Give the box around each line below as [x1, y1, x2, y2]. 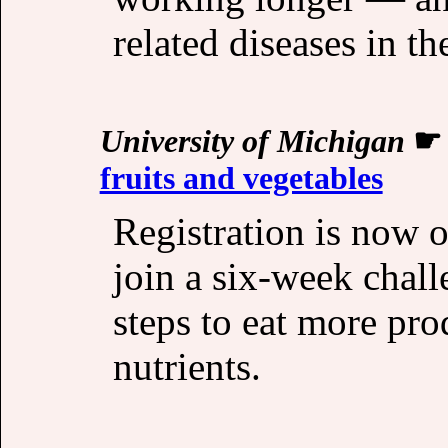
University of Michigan [99, 123, 405, 160]
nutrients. [112, 344, 261, 388]
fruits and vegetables [99, 160, 383, 197]
